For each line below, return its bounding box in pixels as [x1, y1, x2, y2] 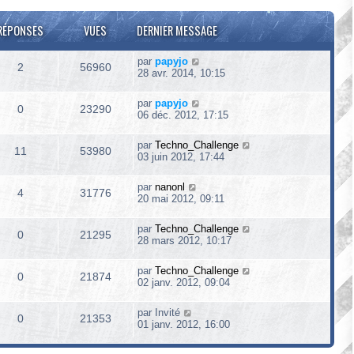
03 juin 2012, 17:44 [137, 151, 224, 163]
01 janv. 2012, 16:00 [137, 318, 230, 330]
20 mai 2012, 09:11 [137, 193, 224, 205]
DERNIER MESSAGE [137, 22, 217, 39]
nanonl [155, 181, 185, 193]
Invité [155, 307, 180, 318]
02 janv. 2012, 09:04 [137, 277, 230, 288]
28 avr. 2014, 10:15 [137, 67, 225, 79]
